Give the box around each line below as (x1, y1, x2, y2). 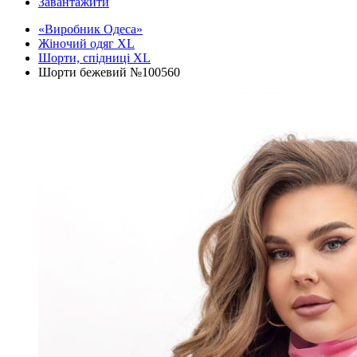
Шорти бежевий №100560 (38, 65, 180, 79)
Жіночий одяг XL (38, 36, 135, 50)
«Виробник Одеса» (38, 22, 143, 36)
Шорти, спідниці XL (38, 50, 151, 65)
